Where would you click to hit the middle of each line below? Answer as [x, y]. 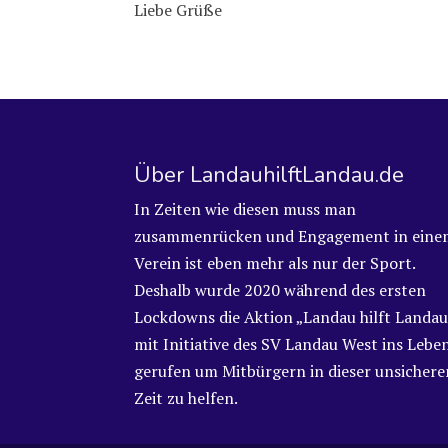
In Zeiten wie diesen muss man [245, 208]
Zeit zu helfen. [186, 397]
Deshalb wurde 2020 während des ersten [280, 289]
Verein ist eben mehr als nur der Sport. [275, 262]
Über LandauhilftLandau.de [269, 174]
